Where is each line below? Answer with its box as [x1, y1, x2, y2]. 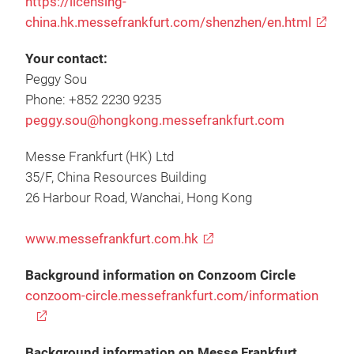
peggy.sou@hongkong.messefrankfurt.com [25, 113, 284, 128]
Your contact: [25, 51, 107, 66]
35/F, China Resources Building [25, 170, 206, 185]
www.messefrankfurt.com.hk [25, 232, 198, 247]
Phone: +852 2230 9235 [25, 92, 161, 107]
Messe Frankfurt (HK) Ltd [25, 149, 174, 164]
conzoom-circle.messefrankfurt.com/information [25, 288, 322, 303]
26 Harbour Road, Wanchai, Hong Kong [25, 190, 252, 205]
